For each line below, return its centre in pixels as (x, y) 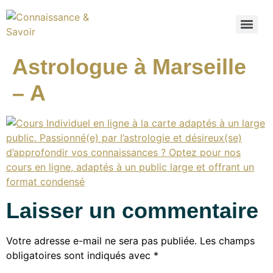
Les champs (227, 241)
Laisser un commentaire (132, 211)
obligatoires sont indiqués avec (80, 256)
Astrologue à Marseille (129, 67)
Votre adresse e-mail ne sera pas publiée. (101, 241)
